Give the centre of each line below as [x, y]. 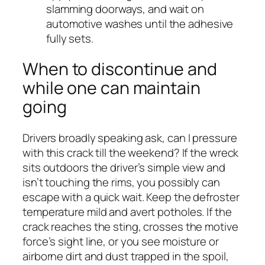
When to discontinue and [120, 69]
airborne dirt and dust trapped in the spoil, [126, 256]
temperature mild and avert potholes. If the [127, 211]
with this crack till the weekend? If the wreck [131, 152]
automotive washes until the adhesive [140, 23]
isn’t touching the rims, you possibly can [121, 182]
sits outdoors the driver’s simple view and [124, 167]
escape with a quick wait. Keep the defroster [131, 197]
